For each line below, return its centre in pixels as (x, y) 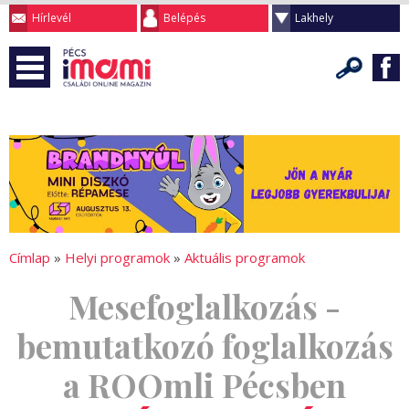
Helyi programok (117, 258)
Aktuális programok (245, 258)
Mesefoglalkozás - (204, 306)
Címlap (30, 258)
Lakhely (315, 18)
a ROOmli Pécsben (204, 385)
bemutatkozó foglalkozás (204, 346)
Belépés (184, 18)
